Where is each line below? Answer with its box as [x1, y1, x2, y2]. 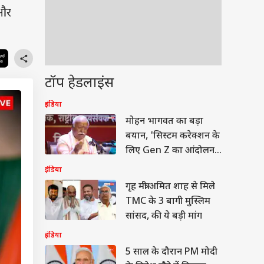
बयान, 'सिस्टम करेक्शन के [126, 142, 220, 154]
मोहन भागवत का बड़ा [126, 127, 203, 140]
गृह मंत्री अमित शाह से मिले [126, 193, 215, 205]
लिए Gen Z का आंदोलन [126, 157, 214, 169]
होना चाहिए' [126, 171, 170, 184]
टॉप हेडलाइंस [45, 86, 114, 105]
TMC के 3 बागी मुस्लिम [126, 207, 210, 220]
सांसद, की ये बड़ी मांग [126, 222, 202, 235]
